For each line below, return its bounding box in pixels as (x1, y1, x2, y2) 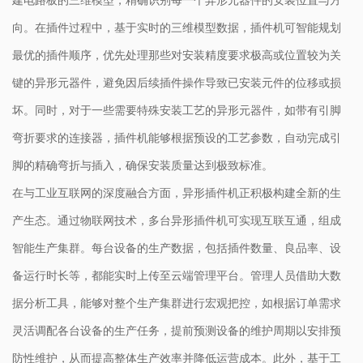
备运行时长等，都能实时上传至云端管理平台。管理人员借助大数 (12, 267, 341, 284)
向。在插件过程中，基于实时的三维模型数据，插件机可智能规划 (12, 19, 341, 36)
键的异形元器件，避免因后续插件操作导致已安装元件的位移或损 (12, 74, 341, 91)
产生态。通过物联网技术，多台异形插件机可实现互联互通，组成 (12, 211, 341, 228)
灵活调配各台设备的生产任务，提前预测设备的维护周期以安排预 (12, 322, 341, 339)
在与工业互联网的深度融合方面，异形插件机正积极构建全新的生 (12, 184, 341, 201)
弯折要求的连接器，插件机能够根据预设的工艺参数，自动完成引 (12, 129, 341, 146)
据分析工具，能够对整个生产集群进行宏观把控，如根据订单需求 (12, 294, 341, 311)
